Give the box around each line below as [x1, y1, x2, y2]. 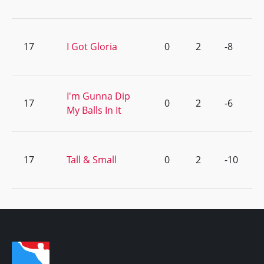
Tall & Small [67, 153, 117, 166]
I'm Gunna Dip [67, 90, 130, 103]
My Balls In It [67, 104, 121, 117]
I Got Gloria [67, 40, 117, 53]
